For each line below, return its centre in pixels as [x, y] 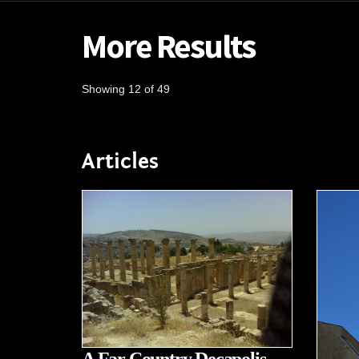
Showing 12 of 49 [126, 89]
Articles [120, 161]
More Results [168, 46]
